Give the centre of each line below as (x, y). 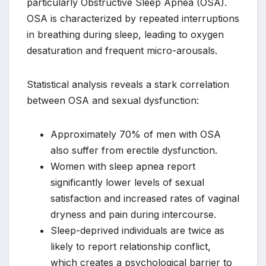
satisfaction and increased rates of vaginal (145, 199)
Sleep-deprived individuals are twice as (137, 231)
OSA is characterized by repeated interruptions (133, 19)
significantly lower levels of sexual (127, 183)
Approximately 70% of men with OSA (136, 134)
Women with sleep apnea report (123, 167)
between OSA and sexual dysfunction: (113, 101)
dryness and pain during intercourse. (133, 215)
